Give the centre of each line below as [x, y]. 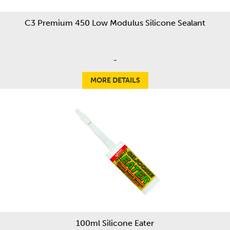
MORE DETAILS [115, 80]
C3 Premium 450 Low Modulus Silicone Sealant [115, 23]
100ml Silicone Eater [115, 223]
